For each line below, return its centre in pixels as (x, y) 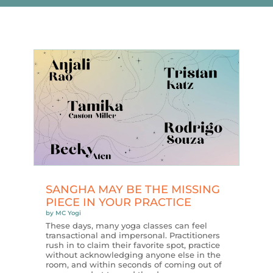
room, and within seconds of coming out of (133, 265)
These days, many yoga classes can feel (126, 226)
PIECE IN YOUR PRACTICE (118, 203)
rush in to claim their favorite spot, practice (133, 245)
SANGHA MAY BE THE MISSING (133, 190)
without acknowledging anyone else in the (133, 255)
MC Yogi (68, 213)
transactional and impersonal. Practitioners (133, 236)
